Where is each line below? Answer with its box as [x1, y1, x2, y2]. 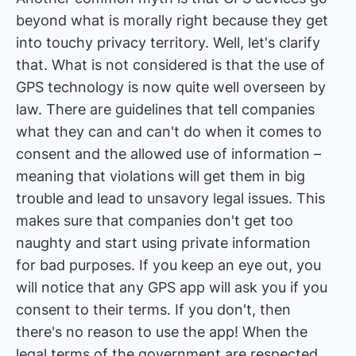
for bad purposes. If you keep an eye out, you [16, 256, 321, 273]
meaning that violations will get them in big [16, 167, 305, 184]
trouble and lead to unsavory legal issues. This [16, 189, 325, 207]
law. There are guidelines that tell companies [16, 100, 315, 118]
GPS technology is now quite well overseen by [16, 78, 326, 95]
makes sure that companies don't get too [16, 211, 293, 229]
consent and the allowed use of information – [16, 145, 321, 162]
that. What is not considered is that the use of [16, 56, 325, 73]
